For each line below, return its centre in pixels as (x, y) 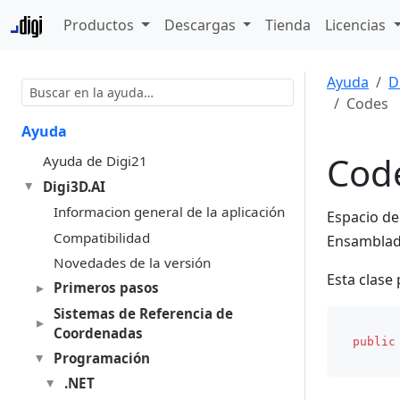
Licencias (358, 25)
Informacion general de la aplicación (169, 212)
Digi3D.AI (74, 186)
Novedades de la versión (132, 262)
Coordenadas (98, 333)
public (374, 341)
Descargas (201, 25)
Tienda (288, 25)
